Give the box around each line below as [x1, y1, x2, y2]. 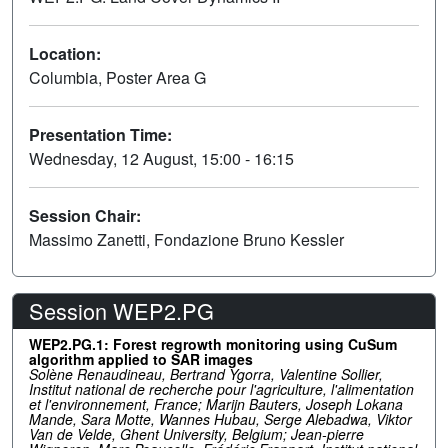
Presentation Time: [29, 122, 172, 146]
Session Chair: [29, 203, 141, 227]
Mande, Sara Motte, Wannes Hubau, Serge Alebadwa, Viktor [29, 408, 412, 429]
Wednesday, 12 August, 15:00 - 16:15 [29, 146, 294, 170]
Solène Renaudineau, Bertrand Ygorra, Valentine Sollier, [29, 363, 383, 384]
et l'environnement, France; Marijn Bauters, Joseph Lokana [29, 393, 403, 414]
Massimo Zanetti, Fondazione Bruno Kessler [29, 227, 344, 251]
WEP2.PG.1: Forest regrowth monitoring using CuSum [29, 333, 397, 354]
